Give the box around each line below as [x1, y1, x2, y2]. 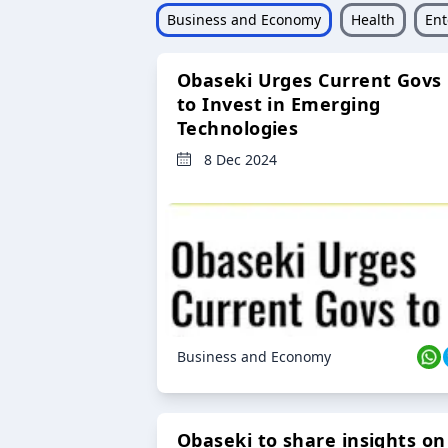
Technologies [177, 116, 299, 141]
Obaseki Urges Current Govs [177, 68, 442, 93]
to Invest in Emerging [177, 92, 381, 117]
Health [350, 10, 395, 30]
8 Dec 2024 [204, 150, 277, 170]
